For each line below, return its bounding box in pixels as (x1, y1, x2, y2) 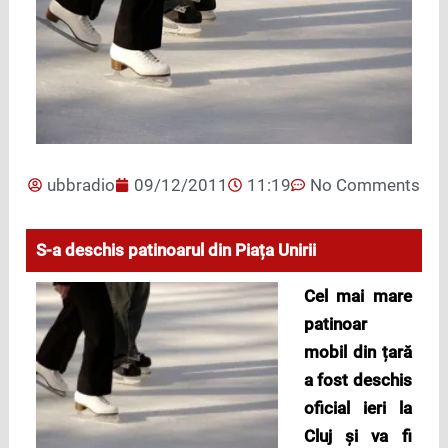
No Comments (310, 175, 420, 196)
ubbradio (47, 175, 115, 196)
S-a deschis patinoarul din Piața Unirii (36, 240, 317, 261)
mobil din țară (303, 342, 412, 363)
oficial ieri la (303, 398, 412, 419)
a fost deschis (303, 370, 412, 391)
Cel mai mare (303, 286, 412, 307)
